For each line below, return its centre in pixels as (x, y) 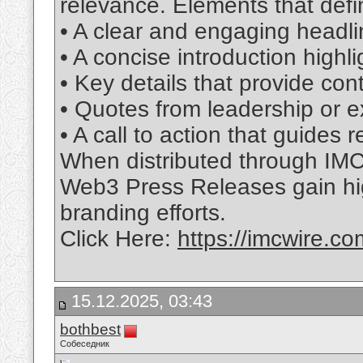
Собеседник (85, 344)
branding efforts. (143, 213)
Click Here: (119, 239)
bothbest (90, 329)
